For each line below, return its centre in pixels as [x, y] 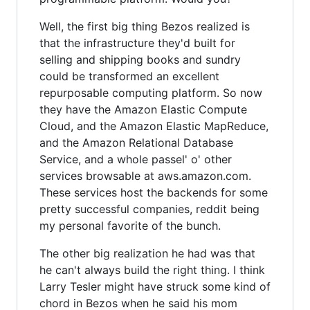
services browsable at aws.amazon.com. [145, 175]
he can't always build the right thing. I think [152, 270]
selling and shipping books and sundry [140, 59]
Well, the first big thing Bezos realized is [145, 26]
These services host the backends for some [154, 192]
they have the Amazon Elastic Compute [143, 109]
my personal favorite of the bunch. [130, 225]
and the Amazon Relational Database [136, 142]
